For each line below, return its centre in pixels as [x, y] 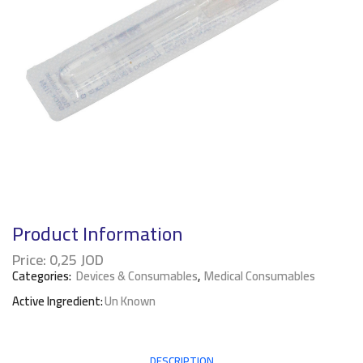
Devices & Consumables [137, 276]
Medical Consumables [260, 276]
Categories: [43, 276]
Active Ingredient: [58, 301]
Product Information [98, 234]
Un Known [130, 301]
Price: [29, 260]
